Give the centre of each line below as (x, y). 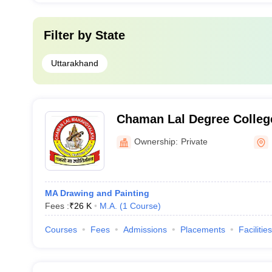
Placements (202, 229)
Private (194, 141)
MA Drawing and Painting (97, 193)
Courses (61, 229)
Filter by (69, 35)
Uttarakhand (74, 63)
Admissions (145, 229)
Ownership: (156, 141)
